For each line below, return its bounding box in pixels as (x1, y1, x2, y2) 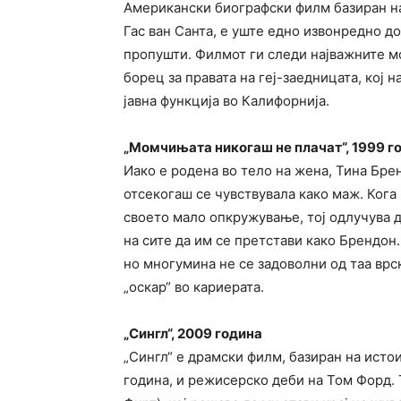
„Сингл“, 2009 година (124, 325, 262, 342)
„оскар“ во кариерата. (124, 278, 264, 295)
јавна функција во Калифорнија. (124, 92, 329, 109)
